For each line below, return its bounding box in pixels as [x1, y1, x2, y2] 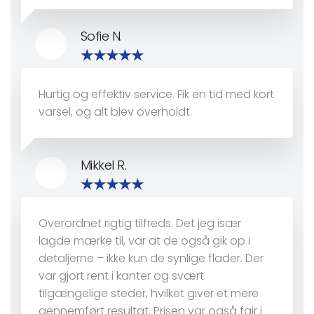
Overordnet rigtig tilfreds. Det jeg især [39, 215, 241, 232]
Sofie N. [81, 27, 122, 46]
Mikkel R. [81, 156, 127, 175]
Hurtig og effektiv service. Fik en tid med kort [39, 86, 274, 103]
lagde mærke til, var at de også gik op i [39, 233, 250, 250]
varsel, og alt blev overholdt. [39, 104, 192, 121]
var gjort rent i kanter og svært [39, 268, 204, 285]
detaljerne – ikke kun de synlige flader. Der [39, 250, 264, 267]
